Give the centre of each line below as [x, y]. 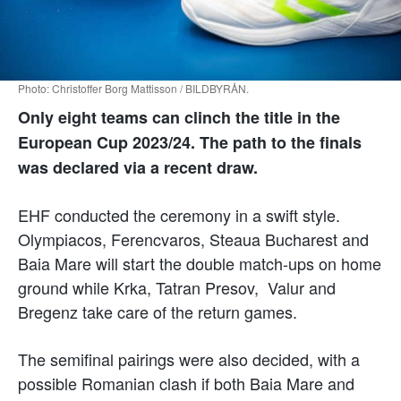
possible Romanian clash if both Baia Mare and [186, 383]
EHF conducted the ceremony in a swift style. [181, 214]
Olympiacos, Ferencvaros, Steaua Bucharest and [193, 239]
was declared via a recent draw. [138, 167]
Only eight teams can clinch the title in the [179, 117]
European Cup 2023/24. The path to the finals [190, 142]
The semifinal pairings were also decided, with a [189, 358]
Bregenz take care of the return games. [158, 311]
